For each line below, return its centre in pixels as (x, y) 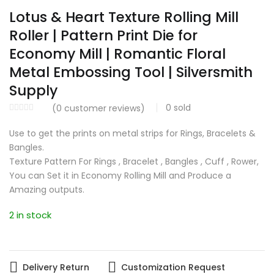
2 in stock (30, 215)
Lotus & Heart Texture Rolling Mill (124, 17)
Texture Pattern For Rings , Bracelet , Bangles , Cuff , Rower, (134, 161)
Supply (33, 91)
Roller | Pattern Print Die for (103, 35)
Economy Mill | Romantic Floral (117, 54)
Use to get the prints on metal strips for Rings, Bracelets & (132, 133)
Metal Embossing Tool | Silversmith (131, 72)
